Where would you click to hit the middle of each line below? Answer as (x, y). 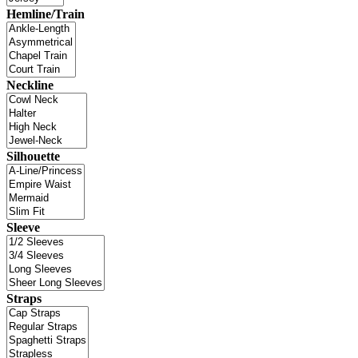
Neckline (30, 85)
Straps (24, 298)
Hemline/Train (46, 14)
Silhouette (33, 156)
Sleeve (23, 227)
